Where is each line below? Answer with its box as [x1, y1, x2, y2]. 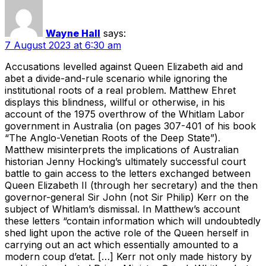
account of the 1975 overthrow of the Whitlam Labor [5, 107, 245, 120]
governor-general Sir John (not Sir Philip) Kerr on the [5, 191, 249, 203]
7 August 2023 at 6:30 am [5, 39, 121, 51]
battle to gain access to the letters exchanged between [5, 167, 251, 179]
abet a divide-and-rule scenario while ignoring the [5, 72, 227, 84]
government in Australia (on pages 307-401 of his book [5, 119, 256, 132]
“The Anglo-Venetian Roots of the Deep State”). [5, 131, 220, 144]
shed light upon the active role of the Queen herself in [5, 226, 249, 239]
